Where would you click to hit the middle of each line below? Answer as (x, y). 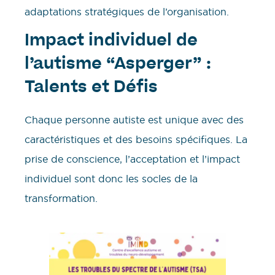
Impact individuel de (111, 42)
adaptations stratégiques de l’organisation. (127, 11)
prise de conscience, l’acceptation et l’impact (132, 159)
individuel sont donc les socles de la (111, 179)
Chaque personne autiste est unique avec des (134, 120)
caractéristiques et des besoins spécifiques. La (136, 140)
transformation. (61, 199)
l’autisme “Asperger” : (118, 65)
